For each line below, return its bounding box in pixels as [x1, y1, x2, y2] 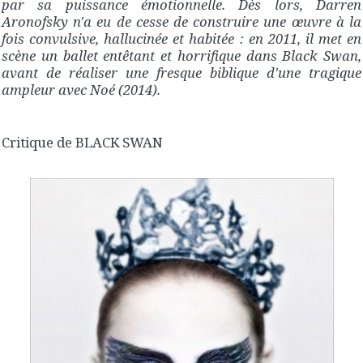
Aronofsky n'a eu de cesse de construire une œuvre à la [2, 12, 361, 32]
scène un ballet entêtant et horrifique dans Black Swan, [2, 46, 361, 66]
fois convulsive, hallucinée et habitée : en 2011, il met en [2, 29, 361, 49]
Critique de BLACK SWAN [2, 132, 163, 152]
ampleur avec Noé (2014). [2, 80, 160, 100]
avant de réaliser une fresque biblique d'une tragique [2, 63, 361, 83]
